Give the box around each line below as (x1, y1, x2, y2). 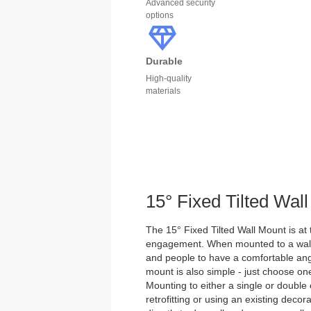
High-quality (146, 74, 192, 83)
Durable (146, 56, 183, 67)
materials (146, 86, 180, 96)
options (146, 10, 174, 20)
